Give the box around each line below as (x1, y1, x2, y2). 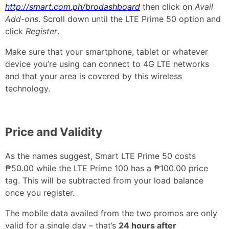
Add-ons (5, 14, 38, 25)
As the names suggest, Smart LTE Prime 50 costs (5, 150, 196, 161)
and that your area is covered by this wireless (5, 71, 182, 82)
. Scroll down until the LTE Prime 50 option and (38, 14, 221, 25)
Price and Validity (5, 125, 102, 139)
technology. (5, 83, 50, 94)
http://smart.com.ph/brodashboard (5, 2, 140, 12)
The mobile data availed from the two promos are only (5, 208, 217, 218)
